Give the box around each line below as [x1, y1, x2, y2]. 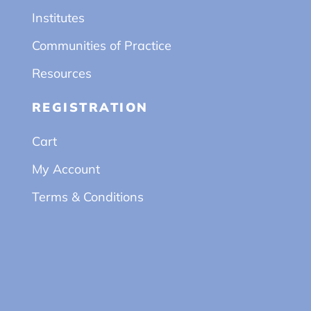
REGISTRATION [31, 99, 149, 115]
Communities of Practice [31, 37, 171, 53]
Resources [31, 65, 92, 81]
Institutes [31, 9, 85, 26]
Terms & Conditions [31, 188, 144, 205]
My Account [31, 160, 100, 177]
